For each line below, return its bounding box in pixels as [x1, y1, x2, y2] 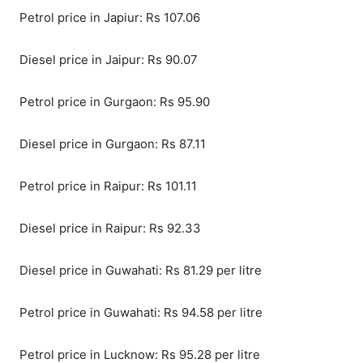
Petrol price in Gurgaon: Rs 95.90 [19, 94, 210, 110]
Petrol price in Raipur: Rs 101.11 [19, 178, 197, 194]
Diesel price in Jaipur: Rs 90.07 [19, 52, 198, 68]
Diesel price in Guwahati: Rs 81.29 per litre [19, 263, 262, 279]
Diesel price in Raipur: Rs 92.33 [19, 220, 201, 237]
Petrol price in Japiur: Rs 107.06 [19, 10, 200, 26]
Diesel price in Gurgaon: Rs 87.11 [19, 136, 206, 152]
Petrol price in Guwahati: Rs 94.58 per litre [19, 305, 263, 321]
